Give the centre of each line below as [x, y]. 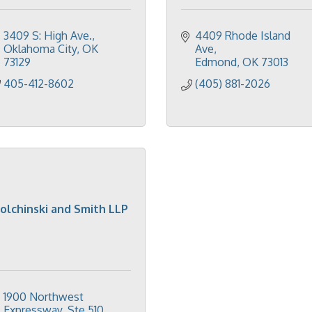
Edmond [216, 62]
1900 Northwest [44, 297]
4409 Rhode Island [243, 36]
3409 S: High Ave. [48, 36]
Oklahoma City [40, 49]
